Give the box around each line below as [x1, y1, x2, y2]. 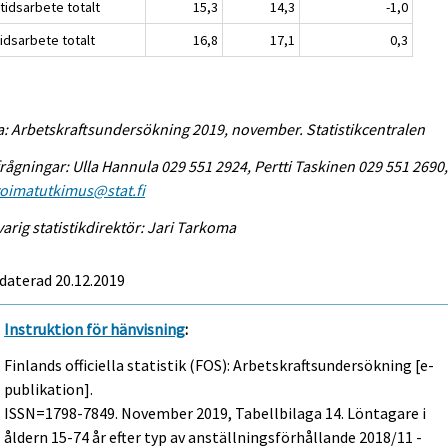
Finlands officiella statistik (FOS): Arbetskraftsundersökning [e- [4, 355, 435, 376]
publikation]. [4, 379, 94, 400]
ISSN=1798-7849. [4, 403, 122, 424]
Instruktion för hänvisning [4, 318, 186, 339]
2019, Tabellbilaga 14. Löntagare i [193, 403, 427, 424]
